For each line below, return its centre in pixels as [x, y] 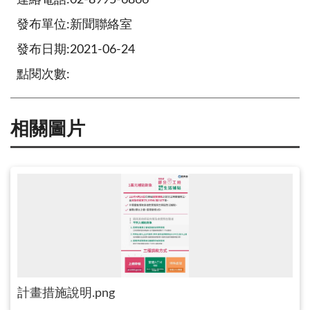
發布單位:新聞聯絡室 [74, 25]
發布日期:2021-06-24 [76, 49]
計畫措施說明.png [66, 294]
